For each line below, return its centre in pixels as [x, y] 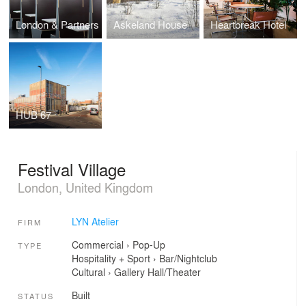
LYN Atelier [95, 222]
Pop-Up [149, 245]
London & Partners [58, 24]
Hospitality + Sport [111, 259]
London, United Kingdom [85, 187]
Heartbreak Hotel [249, 24]
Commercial [97, 245]
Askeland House [150, 24]
